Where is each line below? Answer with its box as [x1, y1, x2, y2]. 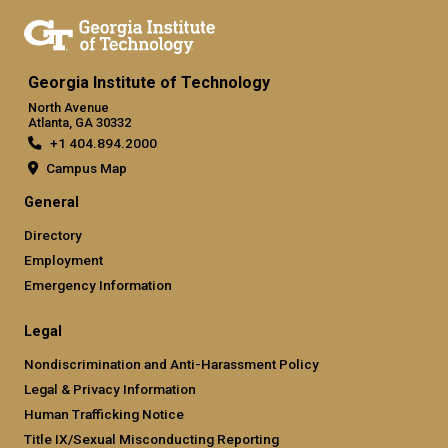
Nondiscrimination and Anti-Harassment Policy [24, 355, 319, 372]
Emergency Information [24, 276, 172, 293]
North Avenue [28, 99, 109, 115]
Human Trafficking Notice [24, 405, 184, 422]
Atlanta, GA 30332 [28, 114, 131, 130]
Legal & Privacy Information [24, 380, 196, 397]
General [24, 193, 79, 211]
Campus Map [46, 159, 127, 176]
